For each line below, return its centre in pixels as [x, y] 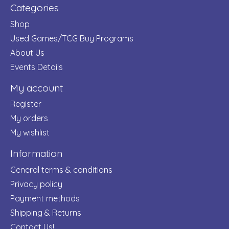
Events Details [37, 67]
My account [37, 88]
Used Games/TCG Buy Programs [72, 38]
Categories [35, 8]
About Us [27, 52]
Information [36, 154]
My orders [29, 118]
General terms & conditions [61, 169]
